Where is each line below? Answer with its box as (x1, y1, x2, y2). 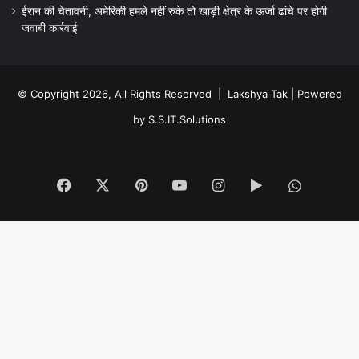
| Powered (287, 87, 342, 101)
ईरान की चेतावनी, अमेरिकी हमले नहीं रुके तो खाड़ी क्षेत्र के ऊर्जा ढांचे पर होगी (22, 5, 327, 18)
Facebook (71, 175, 138, 193)
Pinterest (146, 175, 208, 193)
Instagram (223, 175, 292, 193)
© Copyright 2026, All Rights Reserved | (17, 87, 228, 101)
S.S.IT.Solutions (148, 113, 226, 127)
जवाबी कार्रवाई (22, 22, 78, 35)
